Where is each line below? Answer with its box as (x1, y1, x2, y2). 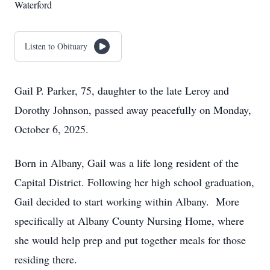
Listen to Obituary (25, 40, 87, 52)
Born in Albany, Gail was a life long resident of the (14, 155, 239, 170)
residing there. (14, 252, 81, 266)
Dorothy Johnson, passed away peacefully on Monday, (14, 102, 251, 117)
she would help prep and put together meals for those (14, 233, 246, 247)
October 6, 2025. (14, 122, 92, 136)
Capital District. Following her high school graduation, (14, 175, 254, 189)
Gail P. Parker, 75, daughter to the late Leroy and (14, 83, 229, 98)
